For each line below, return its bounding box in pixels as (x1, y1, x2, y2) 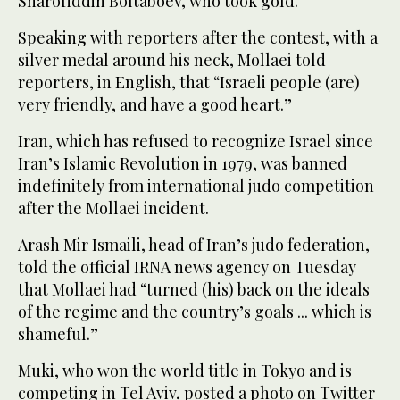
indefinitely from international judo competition (18, 175, 374, 197)
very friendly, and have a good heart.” (18, 94, 292, 116)
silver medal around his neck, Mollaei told (18, 49, 326, 71)
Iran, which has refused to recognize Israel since (18, 130, 373, 153)
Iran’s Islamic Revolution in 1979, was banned (18, 153, 347, 175)
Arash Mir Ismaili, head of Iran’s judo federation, (18, 234, 370, 256)
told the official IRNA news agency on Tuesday (18, 256, 356, 279)
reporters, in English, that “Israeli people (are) (18, 71, 360, 94)
